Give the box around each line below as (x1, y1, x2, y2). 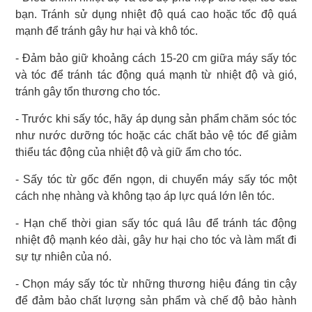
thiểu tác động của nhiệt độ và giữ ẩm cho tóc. (15, 146, 242, 159)
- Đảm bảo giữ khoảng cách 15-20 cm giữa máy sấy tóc (15, 52, 297, 65)
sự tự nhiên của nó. (15, 251, 111, 263)
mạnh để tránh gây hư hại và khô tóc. (15, 25, 198, 38)
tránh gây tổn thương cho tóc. (15, 86, 160, 98)
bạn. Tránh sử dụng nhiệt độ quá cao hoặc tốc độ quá (15, 8, 297, 21)
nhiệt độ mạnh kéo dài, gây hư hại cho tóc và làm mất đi (15, 234, 297, 247)
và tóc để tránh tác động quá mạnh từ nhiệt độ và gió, (15, 69, 297, 81)
